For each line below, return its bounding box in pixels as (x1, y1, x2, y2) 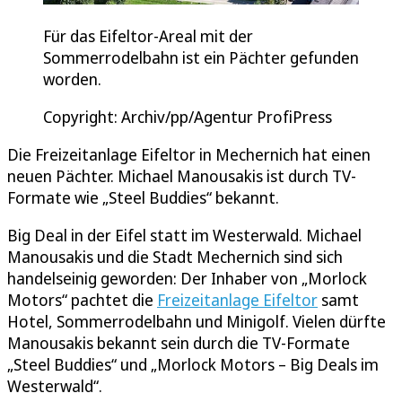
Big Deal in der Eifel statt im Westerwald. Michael (7, 224, 362, 247)
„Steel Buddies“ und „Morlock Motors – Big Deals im (7, 354, 379, 376)
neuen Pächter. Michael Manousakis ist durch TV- (7, 165, 356, 188)
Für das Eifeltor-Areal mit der (43, 25, 253, 48)
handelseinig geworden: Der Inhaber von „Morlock (7, 267, 367, 290)
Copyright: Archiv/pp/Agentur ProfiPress (43, 106, 332, 128)
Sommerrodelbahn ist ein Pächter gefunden (43, 47, 359, 69)
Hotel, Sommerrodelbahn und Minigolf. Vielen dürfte (7, 310, 386, 333)
